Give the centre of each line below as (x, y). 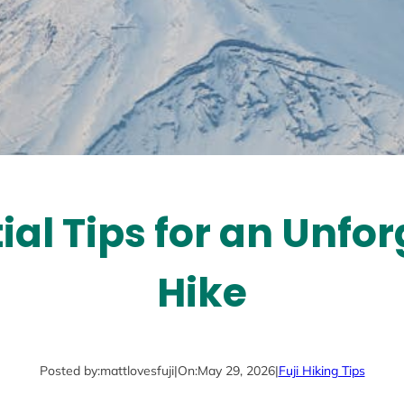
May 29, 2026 (236, 371)
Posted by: (69, 371)
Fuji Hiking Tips (321, 371)
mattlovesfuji (137, 371)
